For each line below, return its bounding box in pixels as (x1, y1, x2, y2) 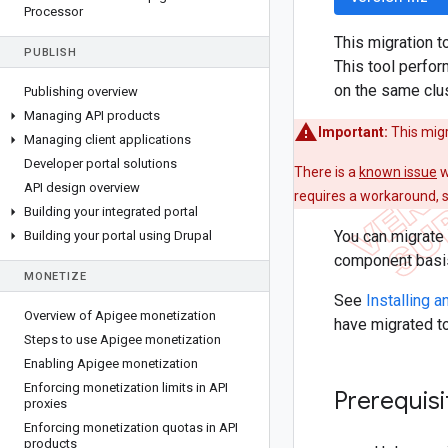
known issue (359, 164, 437, 180)
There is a (294, 164, 359, 180)
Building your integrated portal (24, 204, 198, 219)
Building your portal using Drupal (24, 228, 212, 243)
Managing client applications (24, 132, 191, 147)
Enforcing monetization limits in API (24, 380, 228, 395)
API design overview (24, 180, 140, 195)
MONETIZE (24, 270, 87, 283)
